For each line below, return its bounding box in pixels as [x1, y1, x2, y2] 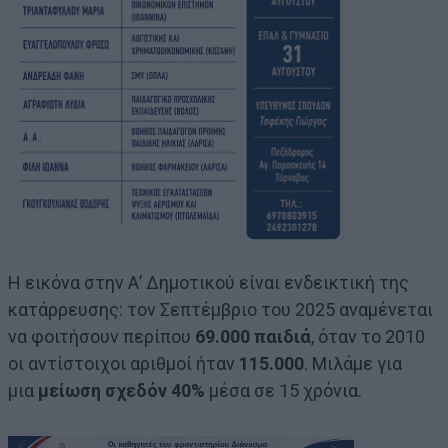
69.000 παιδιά [195, 325, 311, 347]
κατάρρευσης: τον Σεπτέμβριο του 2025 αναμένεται [8, 298, 433, 320]
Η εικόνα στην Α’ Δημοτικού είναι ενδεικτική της [8, 271, 409, 293]
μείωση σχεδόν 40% [38, 379, 205, 401]
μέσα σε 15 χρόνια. [205, 379, 362, 401]
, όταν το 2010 [311, 325, 425, 347]
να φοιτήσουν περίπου [8, 325, 195, 347]
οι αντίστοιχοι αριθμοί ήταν [8, 352, 239, 374]
